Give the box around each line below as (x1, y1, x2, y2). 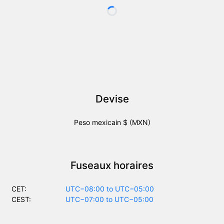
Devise (95, 92, 129, 105)
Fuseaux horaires (70, 158, 153, 171)
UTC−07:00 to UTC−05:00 (65, 194, 153, 203)
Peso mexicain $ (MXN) (73, 117, 150, 126)
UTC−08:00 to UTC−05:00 (65, 184, 154, 193)
